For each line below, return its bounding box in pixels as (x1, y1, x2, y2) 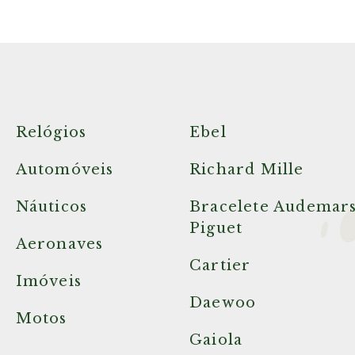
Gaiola (189, 331, 243, 349)
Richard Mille (189, 161, 304, 178)
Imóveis (15, 273, 82, 290)
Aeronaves (15, 235, 104, 253)
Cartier (189, 257, 251, 274)
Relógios (15, 124, 87, 141)
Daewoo (189, 294, 257, 311)
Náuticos (15, 198, 88, 216)
